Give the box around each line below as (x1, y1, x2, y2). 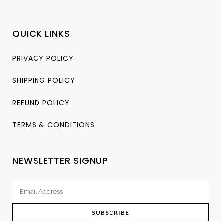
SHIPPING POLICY (12, 75, 75, 85)
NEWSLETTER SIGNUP (12, 154, 109, 167)
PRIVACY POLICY (12, 53, 74, 63)
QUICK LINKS (12, 27, 70, 39)
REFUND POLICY (12, 97, 70, 108)
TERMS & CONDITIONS (12, 119, 95, 130)
